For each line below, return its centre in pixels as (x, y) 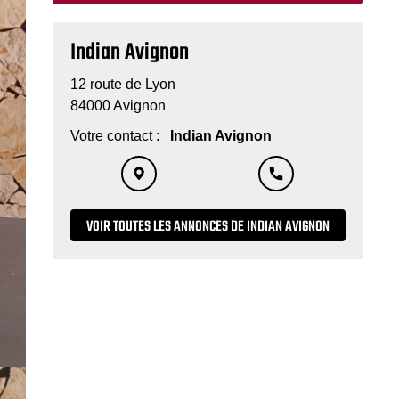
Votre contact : (118, 136)
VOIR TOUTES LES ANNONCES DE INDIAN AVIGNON (208, 227)
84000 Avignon (118, 106)
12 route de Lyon (122, 84)
